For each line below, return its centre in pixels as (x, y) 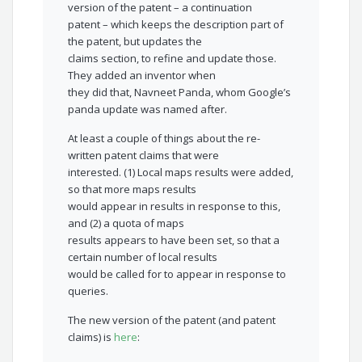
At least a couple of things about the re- (164, 139)
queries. (88, 291)
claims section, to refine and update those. (173, 59)
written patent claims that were (144, 156)
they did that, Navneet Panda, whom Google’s (180, 93)
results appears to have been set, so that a (174, 240)
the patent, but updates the (135, 42)
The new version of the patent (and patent (172, 320)
